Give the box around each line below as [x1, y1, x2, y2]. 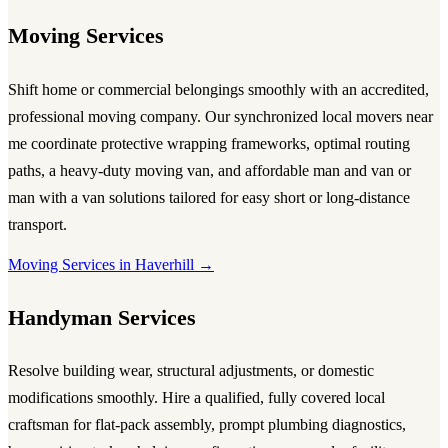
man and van [313, 161, 394, 179]
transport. [8, 215, 67, 233]
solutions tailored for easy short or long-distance [105, 188, 410, 206]
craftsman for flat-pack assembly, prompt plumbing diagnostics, [8, 416, 406, 434]
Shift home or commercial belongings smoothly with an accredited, [8, 80, 429, 98]
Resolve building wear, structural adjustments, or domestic [8, 362, 374, 380]
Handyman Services [8, 305, 196, 330]
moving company [88, 107, 197, 125]
